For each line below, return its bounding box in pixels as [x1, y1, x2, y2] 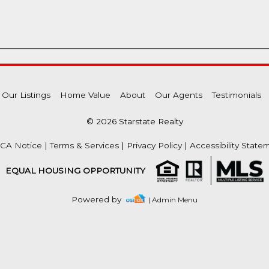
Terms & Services [50, 141, 119, 150]
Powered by [71, 195, 127, 204]
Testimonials [211, 90, 261, 100]
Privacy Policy [127, 141, 182, 150]
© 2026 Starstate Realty [86, 116, 183, 126]
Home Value [59, 90, 110, 100]
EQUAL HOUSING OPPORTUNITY [5, 165, 145, 175]
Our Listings [1, 90, 50, 100]
